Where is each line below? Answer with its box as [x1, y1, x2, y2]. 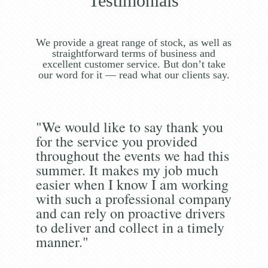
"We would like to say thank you [35, 117, 223, 136]
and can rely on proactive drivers [35, 203, 225, 223]
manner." [35, 232, 89, 251]
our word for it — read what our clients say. [38, 69, 230, 81]
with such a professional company [35, 188, 232, 208]
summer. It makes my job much [35, 160, 218, 179]
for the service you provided [35, 131, 197, 151]
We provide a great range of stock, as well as [36, 36, 232, 49]
